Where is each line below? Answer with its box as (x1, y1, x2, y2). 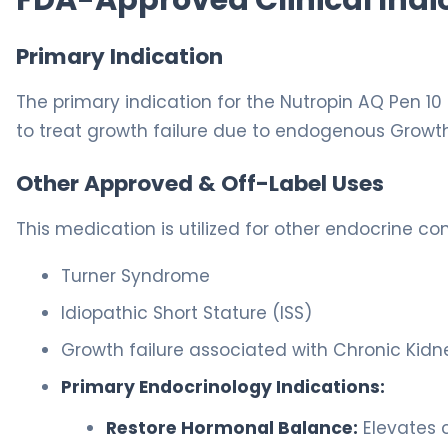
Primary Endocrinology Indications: (61, 375, 385, 400)
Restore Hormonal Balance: (106, 416, 358, 441)
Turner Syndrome (61, 264, 210, 289)
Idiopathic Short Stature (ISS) (61, 301, 312, 326)
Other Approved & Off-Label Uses (16, 168, 384, 200)
